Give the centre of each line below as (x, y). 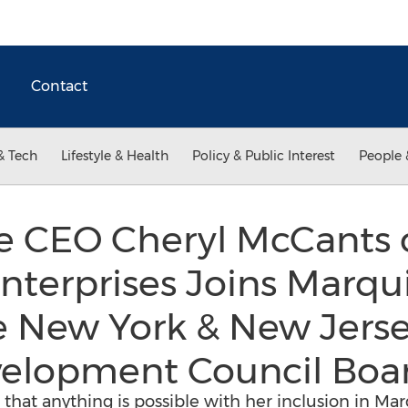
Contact (59, 86)
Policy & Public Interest (264, 156)
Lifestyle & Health (115, 156)
